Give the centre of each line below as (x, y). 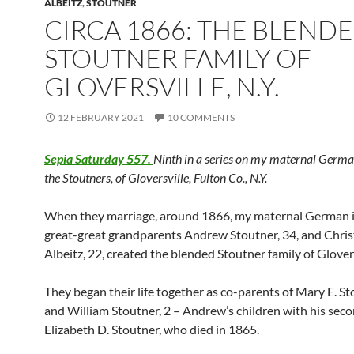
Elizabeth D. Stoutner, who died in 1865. (152, 329)
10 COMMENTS (201, 117)
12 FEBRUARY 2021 (101, 117)
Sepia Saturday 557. (99, 158)
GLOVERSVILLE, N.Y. (162, 87)
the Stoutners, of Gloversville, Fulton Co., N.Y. (156, 177)
